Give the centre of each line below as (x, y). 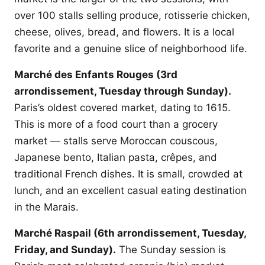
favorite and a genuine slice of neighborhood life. (131, 49)
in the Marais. (46, 207)
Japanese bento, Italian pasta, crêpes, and (116, 157)
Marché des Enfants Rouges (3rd (96, 75)
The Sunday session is (171, 250)
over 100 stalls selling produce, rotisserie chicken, (132, 15)
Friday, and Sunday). (65, 250)
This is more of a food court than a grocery (116, 124)
